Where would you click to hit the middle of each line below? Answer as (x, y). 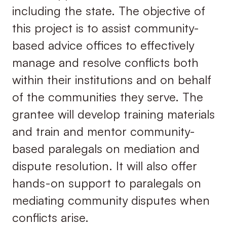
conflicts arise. (50, 218)
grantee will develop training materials (113, 114)
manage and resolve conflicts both (105, 63)
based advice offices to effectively (103, 45)
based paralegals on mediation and (106, 149)
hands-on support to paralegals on (106, 183)
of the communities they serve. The (107, 97)
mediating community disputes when (111, 200)
